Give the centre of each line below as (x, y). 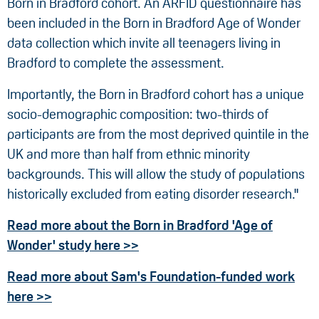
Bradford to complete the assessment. (116, 63)
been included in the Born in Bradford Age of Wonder (154, 23)
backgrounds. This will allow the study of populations (156, 174)
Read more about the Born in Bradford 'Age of (140, 225)
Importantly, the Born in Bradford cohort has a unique (156, 94)
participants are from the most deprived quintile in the (158, 134)
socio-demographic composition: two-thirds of (138, 114)
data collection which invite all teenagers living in (144, 43)
